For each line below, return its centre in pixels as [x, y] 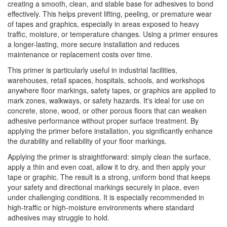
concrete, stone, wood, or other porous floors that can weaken [107, 111]
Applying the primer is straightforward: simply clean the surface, [109, 157]
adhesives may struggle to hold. [59, 218]
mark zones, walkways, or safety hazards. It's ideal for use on [106, 101]
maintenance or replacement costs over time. [80, 54]
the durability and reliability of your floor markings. [87, 141]
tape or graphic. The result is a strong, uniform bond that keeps [109, 177]
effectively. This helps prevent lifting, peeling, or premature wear [110, 14]
